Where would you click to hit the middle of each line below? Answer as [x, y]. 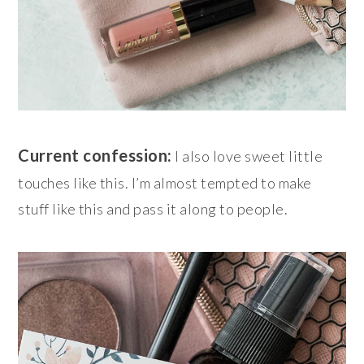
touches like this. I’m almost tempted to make [165, 183]
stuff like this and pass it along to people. [153, 209]
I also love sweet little [247, 156]
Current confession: [95, 156]
